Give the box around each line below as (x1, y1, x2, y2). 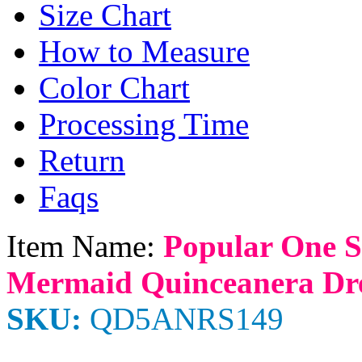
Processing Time (39, 107, 249, 141)
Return (39, 143, 125, 178)
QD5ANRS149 (82, 301, 284, 336)
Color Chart (39, 70, 190, 105)
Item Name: (6, 229, 163, 263)
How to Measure (39, 34, 250, 69)
